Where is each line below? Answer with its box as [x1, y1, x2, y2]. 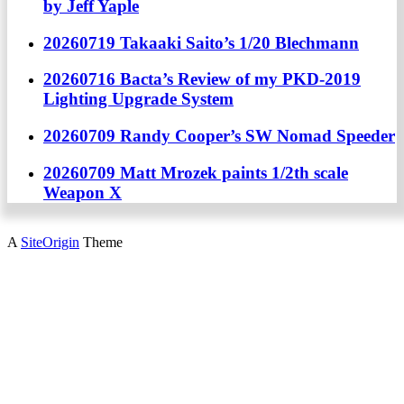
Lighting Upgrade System [43, 89, 234, 109]
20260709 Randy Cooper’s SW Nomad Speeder [43, 125, 395, 145]
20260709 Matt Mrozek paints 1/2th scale [43, 162, 348, 182]
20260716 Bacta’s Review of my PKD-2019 [43, 69, 361, 89]
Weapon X [43, 182, 122, 202]
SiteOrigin [21, 234, 79, 250]
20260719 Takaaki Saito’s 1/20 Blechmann [43, 32, 359, 52]
